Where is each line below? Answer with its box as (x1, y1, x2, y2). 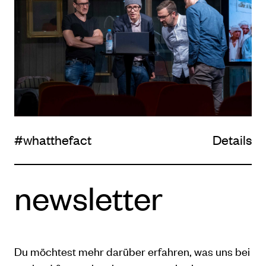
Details (212, 131, 252, 148)
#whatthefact (14, 131, 91, 148)
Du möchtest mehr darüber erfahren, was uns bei (14, 243, 250, 259)
